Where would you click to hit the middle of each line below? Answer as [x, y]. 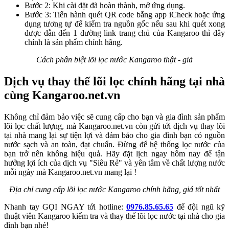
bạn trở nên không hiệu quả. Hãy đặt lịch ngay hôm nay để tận [114, 154]
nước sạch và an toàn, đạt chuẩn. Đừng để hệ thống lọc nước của [114, 145]
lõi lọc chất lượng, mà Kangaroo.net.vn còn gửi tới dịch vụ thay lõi [114, 126]
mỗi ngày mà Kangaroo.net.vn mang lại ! [70, 172]
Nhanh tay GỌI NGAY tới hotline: [65, 207]
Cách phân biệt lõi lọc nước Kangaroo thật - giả [114, 60]
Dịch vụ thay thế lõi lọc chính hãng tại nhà [114, 82]
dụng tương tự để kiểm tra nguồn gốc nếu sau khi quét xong [125, 24]
